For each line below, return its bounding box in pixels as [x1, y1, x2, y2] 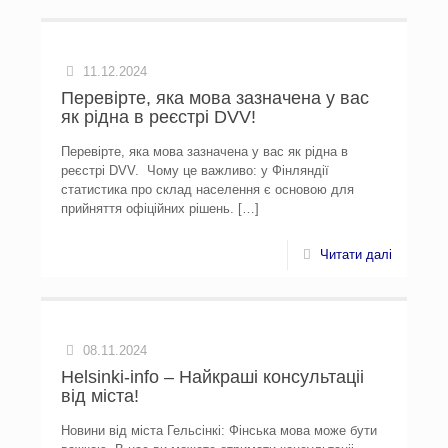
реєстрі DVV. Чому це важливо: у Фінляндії [61, 163, 330, 178]
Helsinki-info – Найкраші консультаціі [61, 367, 365, 387]
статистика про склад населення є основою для [61, 182, 355, 197]
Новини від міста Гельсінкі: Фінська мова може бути [61, 423, 378, 438]
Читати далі [319, 247, 392, 262]
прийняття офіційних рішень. [61, 201, 235, 216]
